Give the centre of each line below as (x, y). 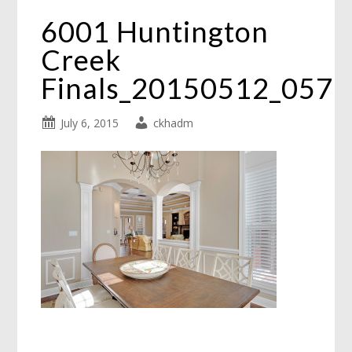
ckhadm (174, 123)
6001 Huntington (155, 31)
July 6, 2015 (90, 123)
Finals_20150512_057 (187, 88)
